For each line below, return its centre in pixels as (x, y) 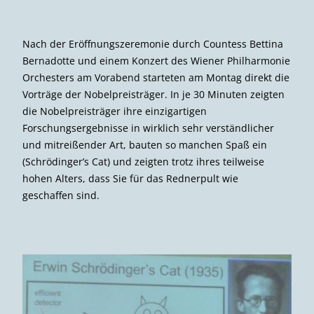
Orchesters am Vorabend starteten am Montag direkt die (156, 78)
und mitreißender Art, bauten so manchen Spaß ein (145, 145)
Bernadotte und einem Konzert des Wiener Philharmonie (156, 61)
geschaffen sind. (61, 196)
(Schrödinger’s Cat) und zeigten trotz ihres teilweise (143, 162)
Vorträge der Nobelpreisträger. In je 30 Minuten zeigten (153, 95)
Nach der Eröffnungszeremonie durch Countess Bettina (153, 44)
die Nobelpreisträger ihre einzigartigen (115, 111)
